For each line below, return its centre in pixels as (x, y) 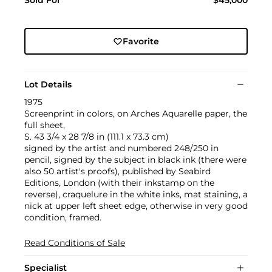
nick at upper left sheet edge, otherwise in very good (136, 206)
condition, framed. (63, 218)
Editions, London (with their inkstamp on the (119, 183)
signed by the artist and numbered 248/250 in (121, 148)
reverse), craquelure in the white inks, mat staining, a (136, 195)
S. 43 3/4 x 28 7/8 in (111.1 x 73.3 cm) (97, 137)
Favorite (141, 42)
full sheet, (45, 125)
